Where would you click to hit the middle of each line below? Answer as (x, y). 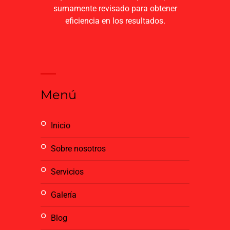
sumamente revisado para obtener (115, 9)
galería (66, 195)
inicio (62, 126)
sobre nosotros (81, 149)
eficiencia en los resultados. (115, 21)
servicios (70, 172)
